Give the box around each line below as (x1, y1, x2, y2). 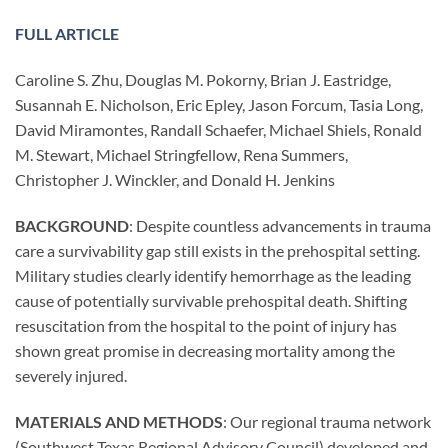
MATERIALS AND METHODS (15, 411, 223, 431)
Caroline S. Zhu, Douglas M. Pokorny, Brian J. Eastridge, (15, 70, 391, 90)
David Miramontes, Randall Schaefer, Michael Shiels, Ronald (15, 120, 422, 140)
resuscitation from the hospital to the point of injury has (15, 315, 397, 335)
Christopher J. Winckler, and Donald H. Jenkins (15, 170, 335, 190)
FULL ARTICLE (15, 24, 119, 44)
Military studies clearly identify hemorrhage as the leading (15, 265, 411, 285)
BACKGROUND (15, 215, 129, 235)
